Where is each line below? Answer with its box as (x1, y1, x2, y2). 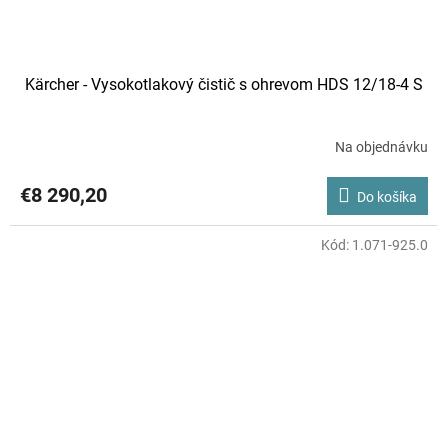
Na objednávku (335, 139, 428, 156)
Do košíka (357, 188, 417, 205)
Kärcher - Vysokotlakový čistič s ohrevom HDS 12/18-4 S (25, 74, 423, 94)
